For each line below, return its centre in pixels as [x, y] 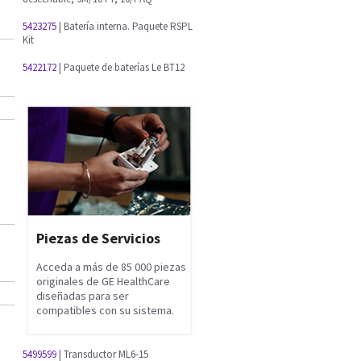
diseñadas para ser [83, 295]
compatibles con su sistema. [105, 310]
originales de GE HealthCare [103, 281]
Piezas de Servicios [98, 238]
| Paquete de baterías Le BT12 [120, 67]
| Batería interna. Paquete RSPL [124, 26]
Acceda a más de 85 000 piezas [111, 266]
